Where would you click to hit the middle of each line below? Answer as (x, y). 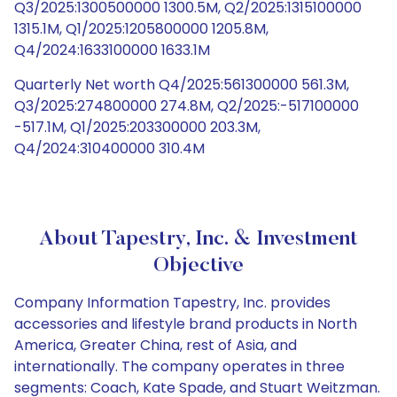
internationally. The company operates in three (179, 366)
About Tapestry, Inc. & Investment (198, 239)
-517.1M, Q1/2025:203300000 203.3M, (137, 127)
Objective (198, 266)
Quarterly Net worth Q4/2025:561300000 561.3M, (182, 85)
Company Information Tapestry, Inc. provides (172, 303)
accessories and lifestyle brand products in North (186, 324)
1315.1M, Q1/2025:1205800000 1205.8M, (141, 29)
